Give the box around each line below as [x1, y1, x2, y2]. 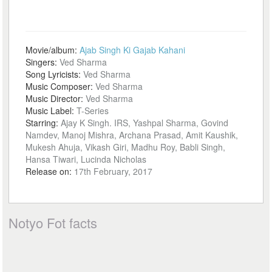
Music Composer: [25, 80, 96, 92]
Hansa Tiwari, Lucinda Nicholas [25, 153, 147, 165]
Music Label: [25, 104, 77, 117]
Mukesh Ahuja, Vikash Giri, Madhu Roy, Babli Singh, [25, 141, 226, 153]
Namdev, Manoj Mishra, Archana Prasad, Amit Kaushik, [25, 129, 239, 141]
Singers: [25, 56, 60, 68]
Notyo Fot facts [8, 213, 98, 232]
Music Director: [25, 92, 86, 104]
